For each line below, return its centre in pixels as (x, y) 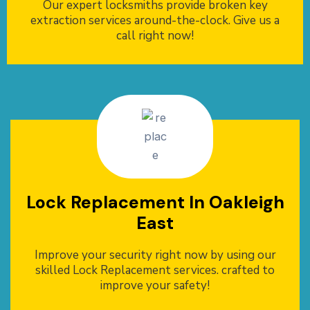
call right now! (155, 36)
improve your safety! (155, 286)
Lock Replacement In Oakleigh (155, 203)
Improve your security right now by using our (155, 255)
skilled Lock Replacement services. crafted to (155, 271)
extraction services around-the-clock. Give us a (155, 21)
